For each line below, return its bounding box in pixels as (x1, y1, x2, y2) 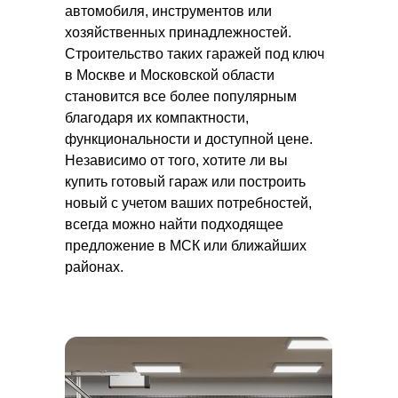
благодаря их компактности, (65, 110, 249, 125)
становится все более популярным (65, 89, 297, 104)
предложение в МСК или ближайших (65, 238, 306, 253)
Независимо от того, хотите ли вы (65, 153, 288, 168)
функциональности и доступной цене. (65, 131, 313, 147)
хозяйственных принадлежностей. (65, 25, 291, 40)
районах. (65, 259, 131, 275)
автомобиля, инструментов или (65, 4, 272, 19)
